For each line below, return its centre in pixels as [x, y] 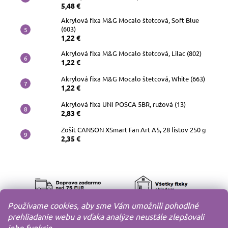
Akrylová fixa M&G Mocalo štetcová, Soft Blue [130, 20]
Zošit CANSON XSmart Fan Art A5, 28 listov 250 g [134, 130]
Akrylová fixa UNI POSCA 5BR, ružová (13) [123, 104]
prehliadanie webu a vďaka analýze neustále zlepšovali [106, 216]
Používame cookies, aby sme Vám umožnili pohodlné [103, 205]
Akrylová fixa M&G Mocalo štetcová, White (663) [133, 79]
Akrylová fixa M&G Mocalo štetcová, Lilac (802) [131, 53]
